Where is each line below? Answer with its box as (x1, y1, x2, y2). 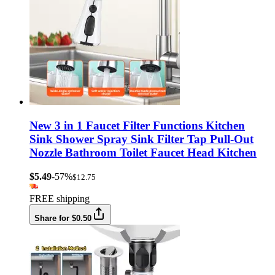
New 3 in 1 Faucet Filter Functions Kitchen (29, 119, 245, 133)
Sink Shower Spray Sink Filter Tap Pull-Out (29, 133, 254, 146)
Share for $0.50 (34, 213, 91, 223)
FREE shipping (29, 193, 90, 204)
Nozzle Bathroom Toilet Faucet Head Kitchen (29, 146, 257, 160)
